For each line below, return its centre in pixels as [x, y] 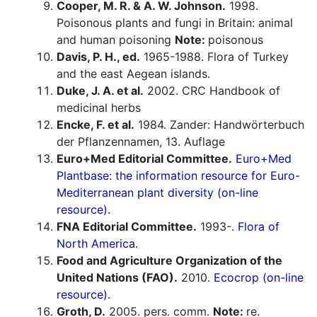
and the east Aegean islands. [133, 74]
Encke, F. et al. [96, 125]
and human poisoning [116, 40]
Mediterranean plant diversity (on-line [157, 193]
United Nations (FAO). [117, 278]
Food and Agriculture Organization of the [169, 261]
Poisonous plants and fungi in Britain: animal [175, 23]
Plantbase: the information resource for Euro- [178, 176]
